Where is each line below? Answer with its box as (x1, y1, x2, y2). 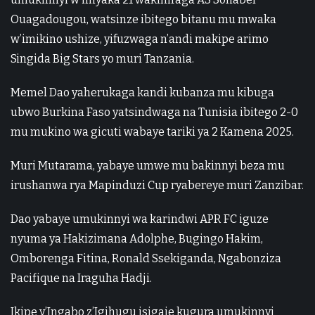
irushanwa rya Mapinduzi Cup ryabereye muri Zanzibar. (11, 179, 304, 192)
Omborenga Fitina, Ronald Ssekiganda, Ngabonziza (11, 252, 281, 265)
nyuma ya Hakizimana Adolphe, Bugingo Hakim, (11, 232, 263, 245)
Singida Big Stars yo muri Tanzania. (11, 52, 194, 65)
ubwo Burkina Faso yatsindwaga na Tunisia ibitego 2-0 (11, 105, 298, 119)
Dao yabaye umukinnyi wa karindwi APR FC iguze (11, 212, 269, 226)
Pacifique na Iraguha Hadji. (11, 271, 152, 285)
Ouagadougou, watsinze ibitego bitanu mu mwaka (11, 13, 276, 26)
